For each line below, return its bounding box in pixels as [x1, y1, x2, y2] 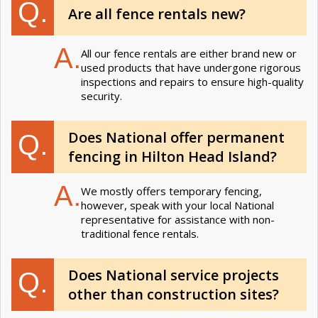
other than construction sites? [68, 284, 279, 304]
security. [81, 88, 128, 103]
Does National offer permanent [68, 127, 285, 147]
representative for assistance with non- [81, 212, 275, 226]
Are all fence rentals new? [68, 4, 246, 24]
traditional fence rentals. [81, 226, 199, 241]
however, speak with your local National [81, 197, 274, 212]
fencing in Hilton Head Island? [68, 146, 277, 166]
